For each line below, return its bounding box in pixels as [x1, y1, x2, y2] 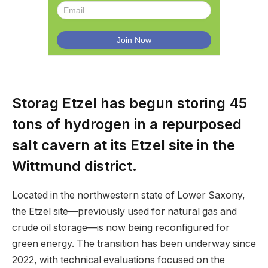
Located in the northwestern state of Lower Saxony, [12, 189, 245, 201]
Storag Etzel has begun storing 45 [12, 94, 247, 112]
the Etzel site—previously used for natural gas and [12, 205, 237, 217]
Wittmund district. [12, 157, 137, 175]
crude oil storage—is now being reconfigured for [12, 221, 230, 233]
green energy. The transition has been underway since [12, 237, 256, 249]
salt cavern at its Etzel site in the [12, 136, 235, 154]
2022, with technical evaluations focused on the [12, 254, 225, 266]
